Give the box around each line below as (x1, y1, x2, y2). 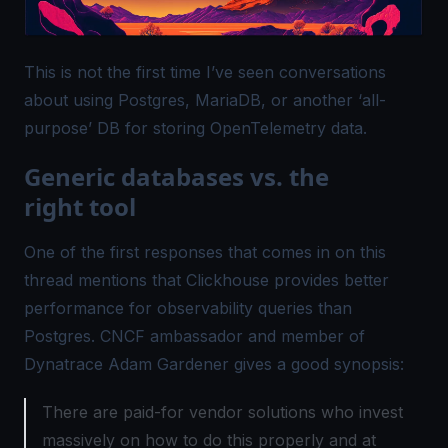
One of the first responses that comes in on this (24, 241, 386, 262)
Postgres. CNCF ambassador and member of (24, 325, 365, 346)
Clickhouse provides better (186, 269, 389, 290)
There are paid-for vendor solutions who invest (42, 401, 403, 422)
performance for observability (24, 297, 253, 318)
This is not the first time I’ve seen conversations (24, 61, 386, 82)
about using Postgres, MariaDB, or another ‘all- (24, 89, 386, 110)
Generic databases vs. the (24, 159, 329, 193)
